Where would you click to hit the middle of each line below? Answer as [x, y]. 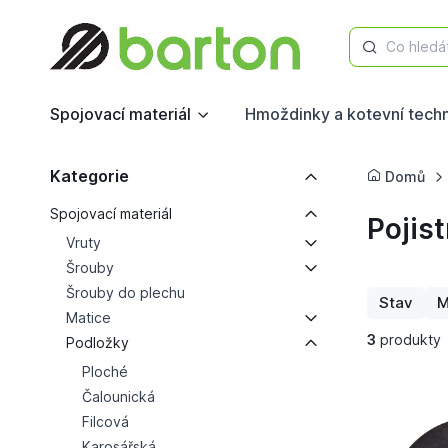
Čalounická [118, 396]
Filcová [105, 421]
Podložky [97, 342]
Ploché [104, 371]
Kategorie [89, 176]
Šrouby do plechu [125, 292]
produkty [408, 339]
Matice [88, 317]
